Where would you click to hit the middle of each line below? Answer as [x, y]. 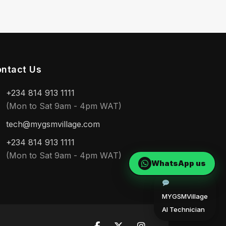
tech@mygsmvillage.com [53, 124]
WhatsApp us [179, 163]
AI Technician [183, 209]
